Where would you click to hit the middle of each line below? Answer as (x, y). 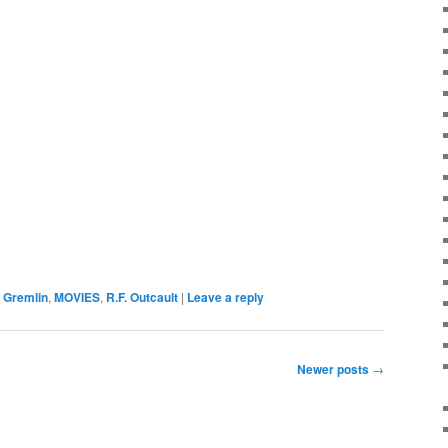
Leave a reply (225, 296)
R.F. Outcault (142, 296)
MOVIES (77, 296)
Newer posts (334, 368)
